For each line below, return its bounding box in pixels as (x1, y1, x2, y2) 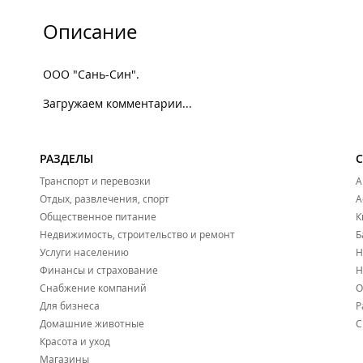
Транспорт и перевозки (40, 174, 151, 188)
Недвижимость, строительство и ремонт (40, 228, 235, 241)
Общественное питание (40, 210, 156, 224)
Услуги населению (40, 246, 129, 259)
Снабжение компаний (40, 281, 147, 295)
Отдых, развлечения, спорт (40, 192, 169, 206)
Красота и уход (40, 335, 110, 348)
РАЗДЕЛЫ (40, 151, 93, 167)
